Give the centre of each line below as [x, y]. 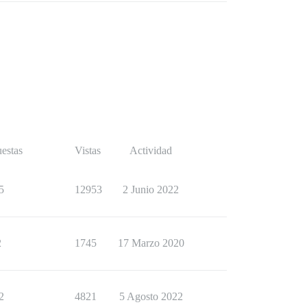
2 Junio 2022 [151, 189]
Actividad [151, 150]
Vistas [88, 150]
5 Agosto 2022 [151, 296]
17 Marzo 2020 [151, 243]
